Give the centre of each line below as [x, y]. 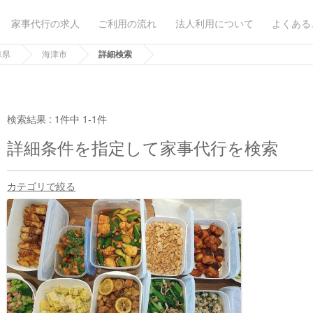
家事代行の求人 [45, 23]
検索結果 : [31, 119]
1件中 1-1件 [81, 119]
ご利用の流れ [127, 23]
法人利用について [214, 23]
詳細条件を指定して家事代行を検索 [143, 147]
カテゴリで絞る [42, 186]
